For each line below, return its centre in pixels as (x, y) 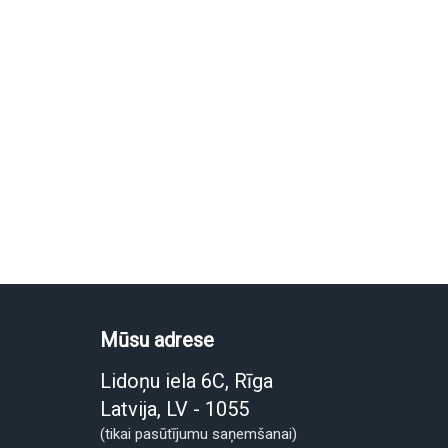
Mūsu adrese (156, 340)
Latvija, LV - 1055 (174, 409)
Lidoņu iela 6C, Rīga (186, 381)
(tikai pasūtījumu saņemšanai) (198, 434)
